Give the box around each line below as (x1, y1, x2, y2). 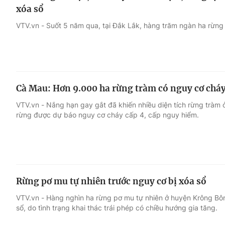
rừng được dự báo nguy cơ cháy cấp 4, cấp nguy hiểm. (16, 110, 199, 120)
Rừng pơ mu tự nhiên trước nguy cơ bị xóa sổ (16, 176, 206, 187)
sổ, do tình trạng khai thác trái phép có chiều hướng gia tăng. (16, 203, 217, 212)
